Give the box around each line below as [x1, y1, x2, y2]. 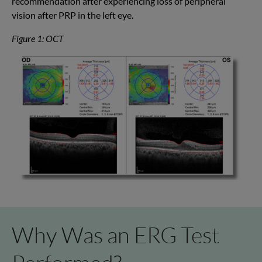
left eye [102, 9, 132, 21]
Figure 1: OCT [12, 33, 64, 44]
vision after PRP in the [12, 9, 102, 21]
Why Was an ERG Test [12, 220, 220, 249]
